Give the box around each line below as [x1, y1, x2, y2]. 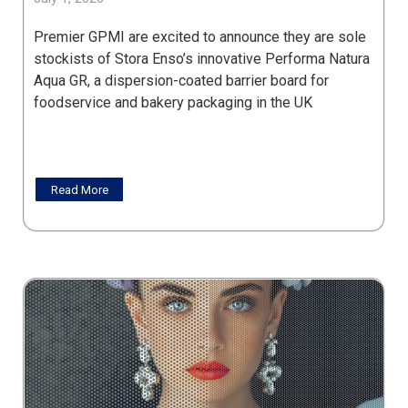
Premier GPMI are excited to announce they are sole [34, 28, 366, 46]
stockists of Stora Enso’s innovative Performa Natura [34, 50, 370, 68]
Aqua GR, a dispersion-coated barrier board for [34, 72, 329, 90]
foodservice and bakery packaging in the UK [34, 94, 312, 112]
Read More [50, 182, 108, 197]
